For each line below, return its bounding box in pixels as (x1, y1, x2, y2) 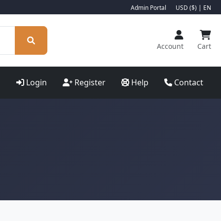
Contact (174, 77, 203, 88)
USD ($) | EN (176, 3, 211, 11)
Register (74, 77, 106, 88)
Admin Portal (131, 3, 166, 11)
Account (157, 41, 184, 51)
